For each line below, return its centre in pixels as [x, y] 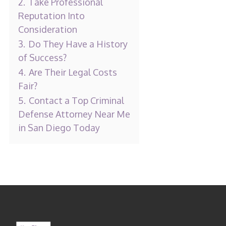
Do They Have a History [78, 44]
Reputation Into [51, 16]
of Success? [42, 58]
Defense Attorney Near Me [74, 114]
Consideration [47, 30]
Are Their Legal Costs [73, 72]
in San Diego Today [59, 128]
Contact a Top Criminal [76, 101]
